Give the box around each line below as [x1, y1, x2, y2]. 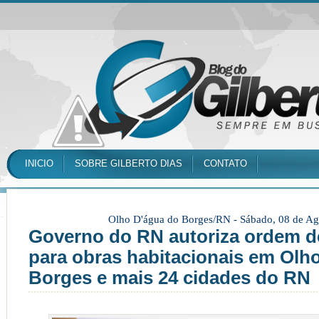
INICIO [25, 158, 53, 169]
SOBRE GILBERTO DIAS [75, 158, 182, 169]
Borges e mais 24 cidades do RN [28, 268, 310, 288]
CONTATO [204, 158, 247, 169]
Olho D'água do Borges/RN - [108, 214, 240, 225]
